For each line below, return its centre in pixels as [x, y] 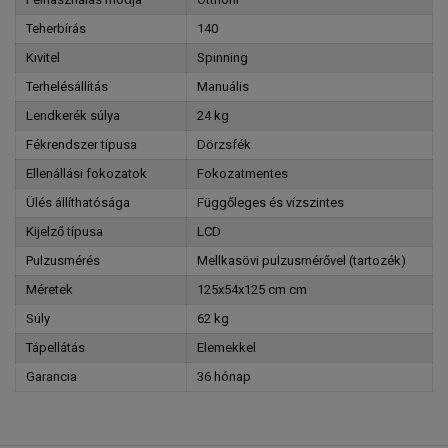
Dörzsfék [224, 144]
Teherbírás [56, 28]
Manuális [223, 86]
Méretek [49, 289]
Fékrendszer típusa [81, 144]
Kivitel [43, 57]
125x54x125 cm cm [252, 289]
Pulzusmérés [63, 260]
